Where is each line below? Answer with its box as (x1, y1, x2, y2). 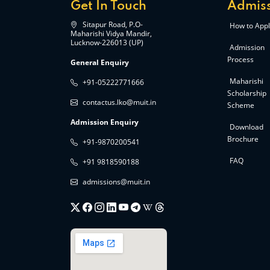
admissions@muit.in (83, 177, 150, 187)
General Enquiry (71, 57, 129, 67)
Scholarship (227, 88, 266, 98)
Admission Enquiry (71, 117, 139, 127)
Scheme (227, 100, 254, 110)
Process (227, 54, 254, 64)
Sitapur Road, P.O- (81, 19, 143, 30)
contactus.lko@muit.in (83, 97, 156, 107)
